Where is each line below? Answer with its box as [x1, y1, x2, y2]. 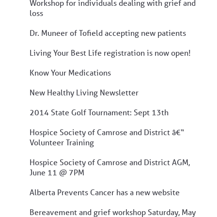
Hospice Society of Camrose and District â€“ [30, 126, 184, 137]
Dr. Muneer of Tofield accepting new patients [30, 27, 186, 38]
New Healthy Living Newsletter [30, 87, 139, 97]
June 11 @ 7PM [30, 167, 84, 177]
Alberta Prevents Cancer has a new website [30, 186, 180, 197]
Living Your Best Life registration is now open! [30, 47, 191, 58]
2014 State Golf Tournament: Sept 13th [30, 107, 169, 117]
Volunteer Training [30, 137, 94, 147]
